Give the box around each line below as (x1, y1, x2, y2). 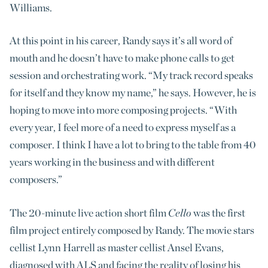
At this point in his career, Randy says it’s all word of (10, 34, 232, 47)
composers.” (10, 173, 62, 186)
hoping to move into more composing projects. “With (10, 103, 237, 117)
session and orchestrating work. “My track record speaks (10, 69, 253, 82)
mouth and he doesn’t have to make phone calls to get (10, 51, 234, 65)
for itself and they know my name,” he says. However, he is (10, 86, 256, 99)
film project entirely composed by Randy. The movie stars (10, 223, 254, 236)
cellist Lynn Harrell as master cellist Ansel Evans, (10, 240, 224, 254)
